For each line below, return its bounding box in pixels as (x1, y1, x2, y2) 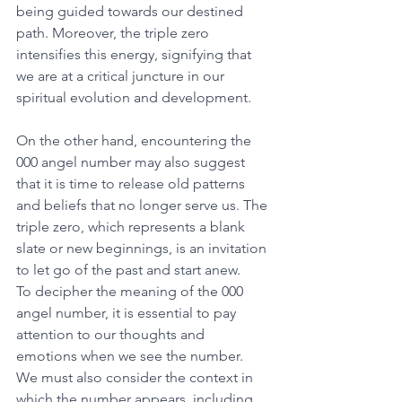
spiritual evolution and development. (16, 88, 255, 106)
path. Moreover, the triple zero (16, 23, 213, 41)
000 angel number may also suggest (16, 153, 249, 170)
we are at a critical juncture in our (16, 66, 228, 84)
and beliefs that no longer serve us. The (16, 196, 271, 214)
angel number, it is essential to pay (16, 303, 240, 321)
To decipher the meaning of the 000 (16, 282, 247, 300)
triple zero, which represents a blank (16, 217, 249, 235)
